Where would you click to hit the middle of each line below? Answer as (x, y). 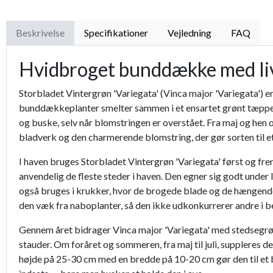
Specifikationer (116, 33)
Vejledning (190, 33)
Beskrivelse (40, 33)
